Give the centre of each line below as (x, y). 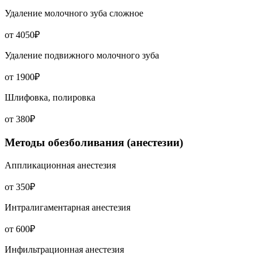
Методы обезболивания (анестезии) (94, 142)
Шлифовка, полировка (50, 98)
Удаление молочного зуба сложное (74, 13)
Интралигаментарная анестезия (68, 207)
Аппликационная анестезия (60, 165)
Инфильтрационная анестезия (64, 249)
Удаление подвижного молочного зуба (82, 56)
